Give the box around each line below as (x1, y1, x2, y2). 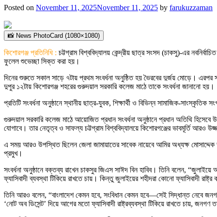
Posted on (4, 3, 36, 12)
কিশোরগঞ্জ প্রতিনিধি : (4, 48, 59, 57)
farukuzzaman (170, 3, 213, 12)
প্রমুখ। (4, 149, 23, 157)
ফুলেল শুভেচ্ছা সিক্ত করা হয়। (4, 57, 80, 65)
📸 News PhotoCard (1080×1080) (8, 31, 100, 39)
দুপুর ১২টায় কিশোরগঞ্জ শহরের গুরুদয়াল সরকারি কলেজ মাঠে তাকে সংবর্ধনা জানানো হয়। (4, 82, 215, 91)
